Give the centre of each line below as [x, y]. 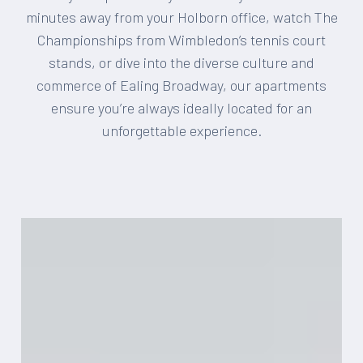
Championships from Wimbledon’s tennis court [181, 40]
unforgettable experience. [181, 130]
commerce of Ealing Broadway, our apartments [181, 85]
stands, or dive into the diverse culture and [181, 62]
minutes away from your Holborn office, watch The [181, 17]
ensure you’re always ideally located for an [181, 108]
